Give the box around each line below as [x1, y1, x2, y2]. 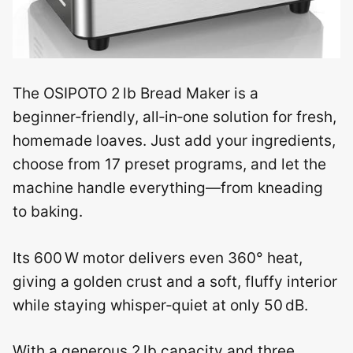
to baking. [13, 203, 83, 221]
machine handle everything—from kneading [13, 179, 323, 197]
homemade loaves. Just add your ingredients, [13, 132, 336, 150]
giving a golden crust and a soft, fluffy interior [13, 272, 337, 291]
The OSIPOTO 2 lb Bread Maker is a [13, 84, 258, 102]
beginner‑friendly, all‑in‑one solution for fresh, [13, 108, 336, 126]
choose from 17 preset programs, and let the [13, 155, 326, 173]
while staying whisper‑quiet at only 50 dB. [13, 295, 308, 314]
